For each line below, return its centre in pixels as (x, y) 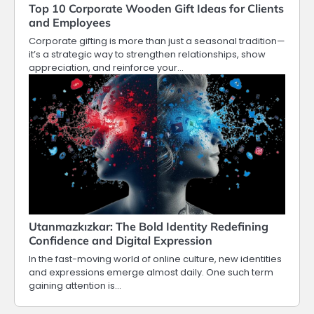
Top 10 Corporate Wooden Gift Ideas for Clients (156, 9)
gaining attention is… (75, 286)
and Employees (70, 23)
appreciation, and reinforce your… (106, 68)
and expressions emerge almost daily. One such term (151, 273)
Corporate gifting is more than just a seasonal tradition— (157, 41)
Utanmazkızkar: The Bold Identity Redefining (149, 227)
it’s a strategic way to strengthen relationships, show (147, 55)
